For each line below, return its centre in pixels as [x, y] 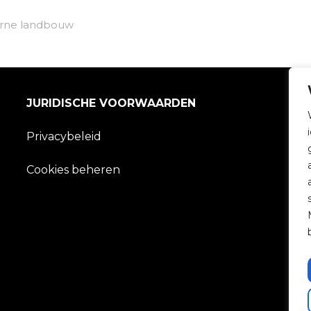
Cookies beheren [74, 170]
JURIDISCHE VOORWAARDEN [111, 103]
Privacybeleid [64, 137]
